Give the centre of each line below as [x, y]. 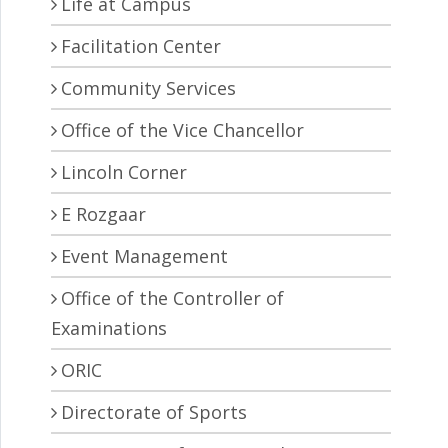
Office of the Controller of [172, 298]
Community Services [148, 88]
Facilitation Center [141, 46]
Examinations [109, 328]
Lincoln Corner [124, 172]
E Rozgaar [103, 214]
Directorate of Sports [154, 412]
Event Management [144, 256]
